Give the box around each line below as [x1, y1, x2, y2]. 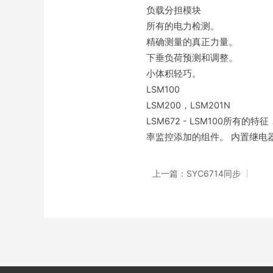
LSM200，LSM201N [146, 100, 230, 111]
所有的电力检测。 [146, 21, 222, 32]
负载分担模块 [146, 5, 201, 16]
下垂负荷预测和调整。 [146, 52, 240, 63]
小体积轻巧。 [146, 68, 201, 79]
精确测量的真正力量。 [146, 37, 240, 48]
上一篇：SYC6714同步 [152, 168, 241, 179]
